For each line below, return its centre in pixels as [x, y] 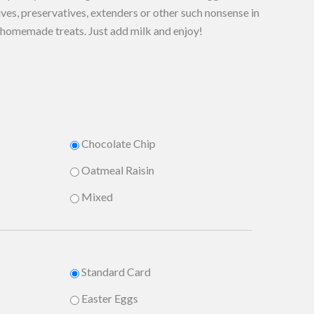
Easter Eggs [110, 299]
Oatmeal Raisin [118, 170]
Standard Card [116, 272]
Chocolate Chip [118, 144]
